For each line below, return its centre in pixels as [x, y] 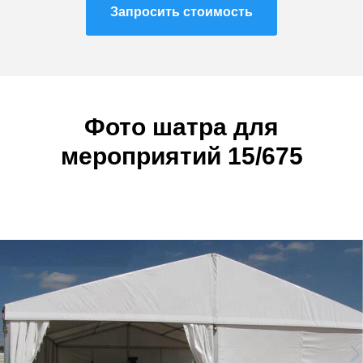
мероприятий [144, 156]
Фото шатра [156, 127]
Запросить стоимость [181, 11]
